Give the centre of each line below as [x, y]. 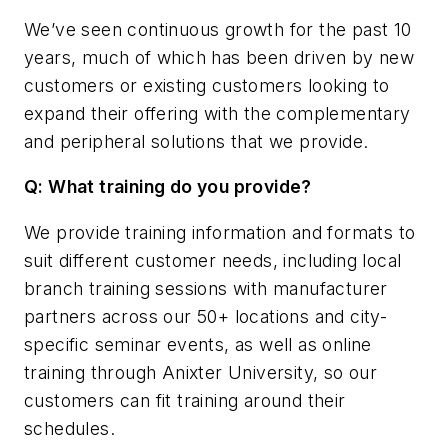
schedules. [70, 428]
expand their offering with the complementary [217, 113]
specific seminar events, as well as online [198, 344]
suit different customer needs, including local [213, 260]
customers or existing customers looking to [207, 85]
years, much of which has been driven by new [219, 57]
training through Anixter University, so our [201, 372]
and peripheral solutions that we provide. [196, 141]
